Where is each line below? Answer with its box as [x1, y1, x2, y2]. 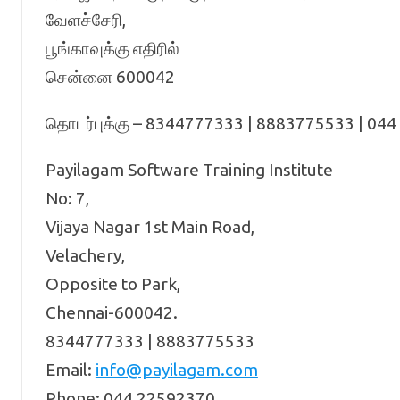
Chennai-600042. [45, 303, 178, 322]
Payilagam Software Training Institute [45, 160, 333, 179]
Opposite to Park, [45, 274, 180, 294]
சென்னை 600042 [45, 67, 175, 87]
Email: [45, 360, 96, 379]
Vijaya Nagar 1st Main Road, [45, 217, 254, 237]
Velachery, [45, 246, 125, 265]
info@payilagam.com [95, 360, 258, 379]
